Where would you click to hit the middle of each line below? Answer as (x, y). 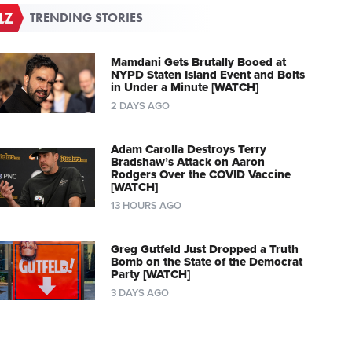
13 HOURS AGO (146, 205)
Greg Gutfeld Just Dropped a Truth (204, 249)
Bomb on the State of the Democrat (206, 261)
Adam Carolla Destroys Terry (188, 149)
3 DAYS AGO (139, 293)
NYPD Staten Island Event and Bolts (207, 74)
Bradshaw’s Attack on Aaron (187, 161)
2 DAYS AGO (140, 106)
